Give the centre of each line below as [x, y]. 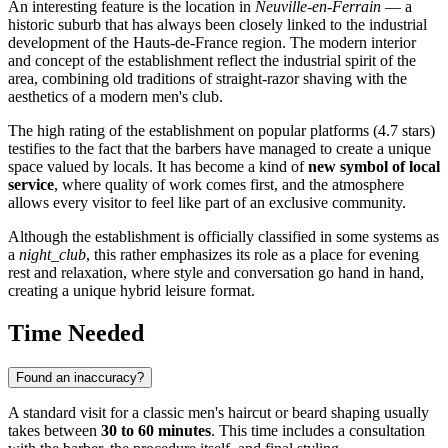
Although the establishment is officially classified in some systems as [223, 237]
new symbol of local [374, 167]
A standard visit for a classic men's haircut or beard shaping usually [218, 413]
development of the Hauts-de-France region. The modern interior [212, 43]
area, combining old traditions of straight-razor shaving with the [207, 79]
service [31, 185]
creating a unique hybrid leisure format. [131, 291]
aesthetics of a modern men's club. [115, 97]
